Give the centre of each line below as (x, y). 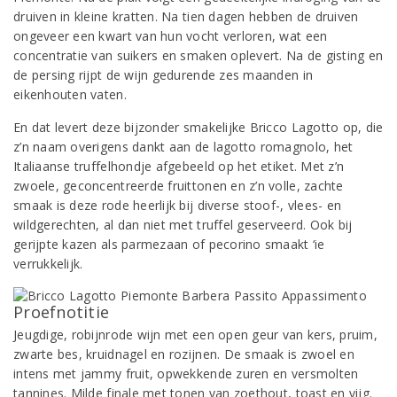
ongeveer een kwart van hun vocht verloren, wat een (171, 36)
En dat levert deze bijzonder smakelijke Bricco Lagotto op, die (198, 127)
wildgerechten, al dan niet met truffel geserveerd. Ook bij (183, 225)
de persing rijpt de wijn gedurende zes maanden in (163, 75)
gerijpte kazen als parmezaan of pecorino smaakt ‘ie (169, 244)
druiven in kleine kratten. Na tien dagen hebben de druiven (186, 16)
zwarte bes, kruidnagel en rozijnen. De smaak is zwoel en (184, 354)
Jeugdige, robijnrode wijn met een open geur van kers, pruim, (195, 335)
